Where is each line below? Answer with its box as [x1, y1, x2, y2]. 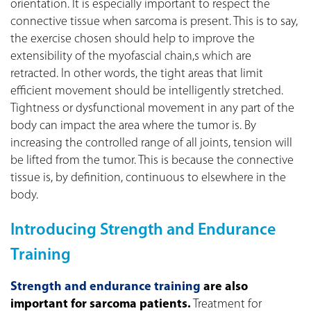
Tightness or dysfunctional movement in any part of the [10, 101, 294, 115]
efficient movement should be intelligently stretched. [10, 84, 283, 98]
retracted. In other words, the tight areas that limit [10, 67, 263, 81]
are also [201, 280, 248, 294]
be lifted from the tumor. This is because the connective [10, 153, 294, 167]
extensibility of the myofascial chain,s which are [10, 49, 251, 63]
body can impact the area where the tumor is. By [10, 119, 256, 133]
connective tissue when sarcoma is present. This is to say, [10, 15, 298, 28]
